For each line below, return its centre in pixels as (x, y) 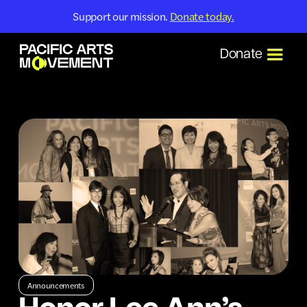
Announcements (56, 285)
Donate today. (202, 16)
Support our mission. (121, 16)
